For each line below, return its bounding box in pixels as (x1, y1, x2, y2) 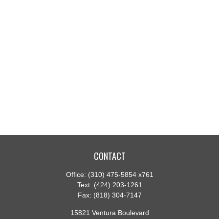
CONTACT (93, 150, 126, 162)
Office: (66, 171, 88, 178)
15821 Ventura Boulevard (70, 209, 149, 217)
